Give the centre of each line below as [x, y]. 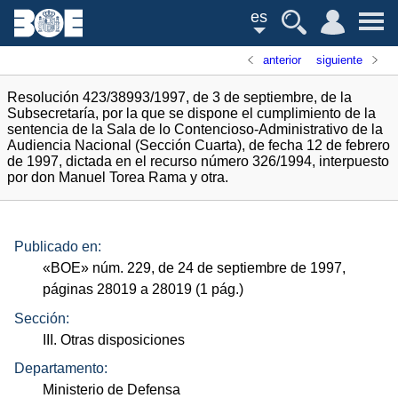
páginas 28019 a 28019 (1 [127, 290]
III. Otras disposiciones [114, 339]
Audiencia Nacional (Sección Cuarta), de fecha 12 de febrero [199, 145]
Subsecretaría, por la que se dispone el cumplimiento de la [191, 113]
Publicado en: [58, 247]
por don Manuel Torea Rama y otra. [118, 177]
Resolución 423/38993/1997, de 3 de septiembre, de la [179, 97]
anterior [283, 60]
